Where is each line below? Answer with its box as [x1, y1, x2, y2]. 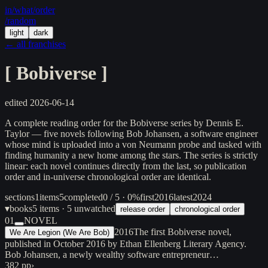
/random [5, 16, 36, 26]
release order [120, 204, 165, 214]
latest [173, 191, 193, 202]
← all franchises [5, 39, 66, 49]
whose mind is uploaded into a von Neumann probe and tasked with [5, 139, 261, 150]
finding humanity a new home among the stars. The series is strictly [5, 150, 258, 160]
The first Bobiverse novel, [133, 226, 232, 237]
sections [5, 191, 35, 202]
